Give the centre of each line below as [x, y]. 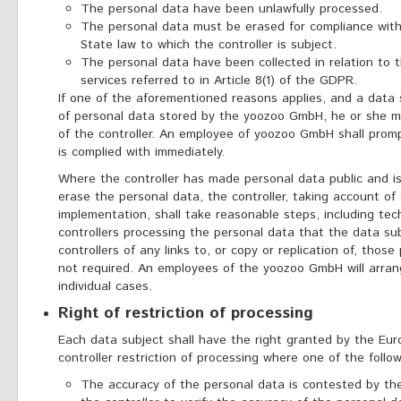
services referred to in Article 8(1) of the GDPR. [219, 81]
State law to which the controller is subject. [209, 45]
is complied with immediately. [141, 152]
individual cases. [105, 286]
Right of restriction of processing [186, 313]
